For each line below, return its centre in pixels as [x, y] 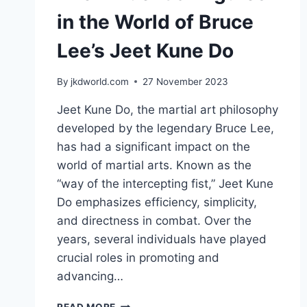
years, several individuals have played [162, 239]
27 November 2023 [186, 81]
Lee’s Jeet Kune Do [145, 50]
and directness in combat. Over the [154, 220]
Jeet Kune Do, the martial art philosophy [168, 109]
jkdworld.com [100, 81]
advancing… [90, 276]
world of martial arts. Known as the [154, 165]
